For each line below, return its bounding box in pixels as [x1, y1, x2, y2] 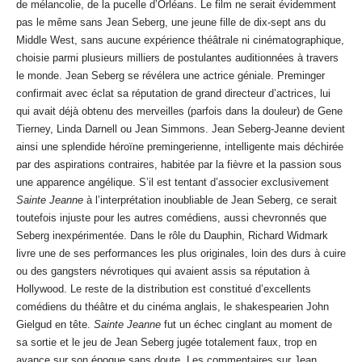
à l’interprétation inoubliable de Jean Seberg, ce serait [83, 194, 337, 207]
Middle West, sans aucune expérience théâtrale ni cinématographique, [16, 34, 344, 47]
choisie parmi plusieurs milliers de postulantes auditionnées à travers [16, 52, 339, 65]
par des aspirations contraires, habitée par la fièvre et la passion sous [16, 158, 342, 171]
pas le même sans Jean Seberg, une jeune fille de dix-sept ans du [16, 16, 326, 29]
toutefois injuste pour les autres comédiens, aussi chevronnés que [16, 212, 326, 225]
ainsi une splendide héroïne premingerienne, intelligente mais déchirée [16, 141, 343, 154]
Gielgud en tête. [16, 318, 94, 331]
